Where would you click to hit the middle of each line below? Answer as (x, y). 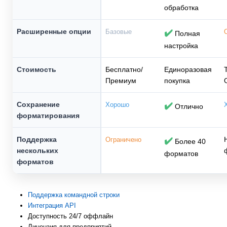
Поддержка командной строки (74, 195)
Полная (186, 34)
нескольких (37, 151)
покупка (177, 81)
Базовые (119, 32)
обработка (181, 8)
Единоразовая (188, 70)
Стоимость (36, 70)
